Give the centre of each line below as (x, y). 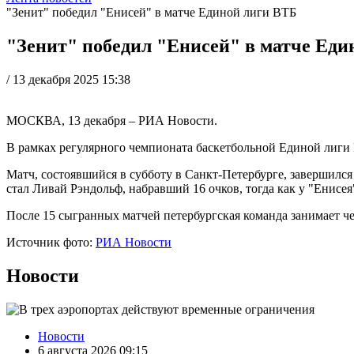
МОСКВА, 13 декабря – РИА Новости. (112, 120)
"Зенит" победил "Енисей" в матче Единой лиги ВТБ (151, 12)
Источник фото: (51, 242)
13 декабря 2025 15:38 (72, 79)
